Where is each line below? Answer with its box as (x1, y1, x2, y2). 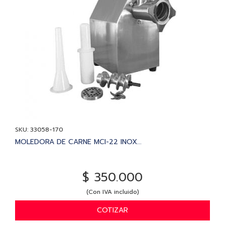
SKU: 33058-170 (15, 125, 63, 134)
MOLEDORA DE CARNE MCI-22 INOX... (15, 136, 142, 147)
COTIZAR (97, 204, 128, 215)
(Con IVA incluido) (86, 187, 139, 196)
